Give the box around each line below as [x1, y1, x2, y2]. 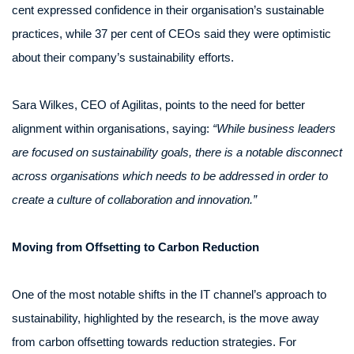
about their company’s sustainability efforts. [12, 51, 234, 64]
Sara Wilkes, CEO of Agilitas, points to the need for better [12, 98, 305, 111]
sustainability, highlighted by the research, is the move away [12, 311, 319, 325]
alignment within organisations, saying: [12, 122, 213, 135]
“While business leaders [213, 122, 336, 135]
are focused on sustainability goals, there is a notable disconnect [12, 145, 342, 159]
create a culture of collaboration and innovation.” [12, 193, 257, 206]
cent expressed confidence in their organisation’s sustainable [12, 3, 324, 17]
